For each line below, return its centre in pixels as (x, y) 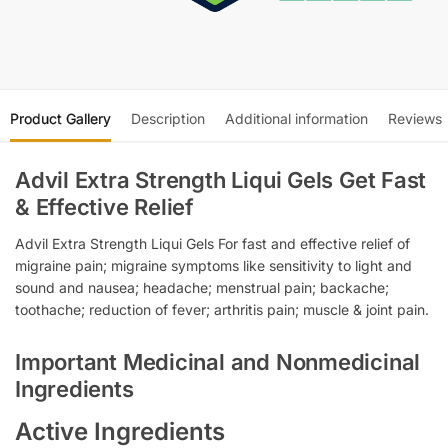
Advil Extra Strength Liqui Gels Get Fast (221, 179)
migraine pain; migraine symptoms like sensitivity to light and (213, 265)
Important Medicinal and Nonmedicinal (218, 362)
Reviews (415, 118)
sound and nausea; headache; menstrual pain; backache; (202, 287)
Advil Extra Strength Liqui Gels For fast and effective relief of (212, 243)
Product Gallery (60, 118)
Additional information (296, 118)
